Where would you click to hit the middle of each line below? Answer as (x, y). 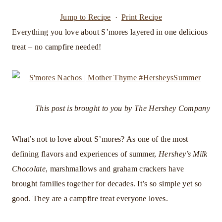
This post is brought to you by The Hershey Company (123, 108)
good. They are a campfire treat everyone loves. (90, 198)
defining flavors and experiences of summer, (85, 154)
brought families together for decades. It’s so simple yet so (107, 183)
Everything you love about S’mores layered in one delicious (110, 32)
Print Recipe (141, 17)
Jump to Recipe (85, 17)
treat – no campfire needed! (57, 47)
